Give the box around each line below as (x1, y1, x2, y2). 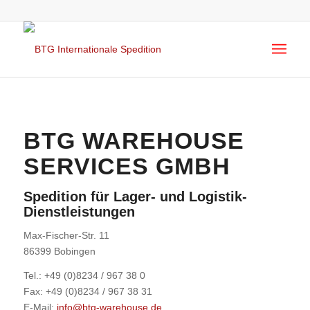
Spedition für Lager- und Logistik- (23, 189, 247, 204)
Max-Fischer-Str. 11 (23, 229, 109, 241)
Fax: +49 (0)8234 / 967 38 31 (23, 285, 152, 297)
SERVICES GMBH (23, 153, 230, 179)
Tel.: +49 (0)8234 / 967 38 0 (23, 269, 145, 281)
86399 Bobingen (23, 245, 95, 257)
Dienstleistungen (23, 204, 135, 219)
